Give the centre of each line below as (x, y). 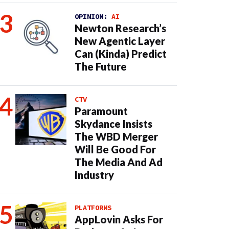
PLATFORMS (93, 208)
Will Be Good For (115, 149)
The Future (101, 66)
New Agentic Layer (120, 41)
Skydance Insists (113, 124)
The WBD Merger (116, 136)
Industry (94, 175)
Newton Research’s (120, 28)
